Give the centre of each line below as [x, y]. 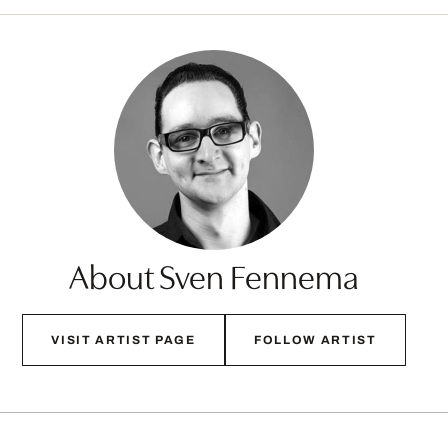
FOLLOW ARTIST [315, 340]
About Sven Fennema [214, 275]
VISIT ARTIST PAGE [123, 340]
